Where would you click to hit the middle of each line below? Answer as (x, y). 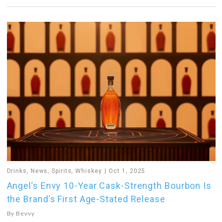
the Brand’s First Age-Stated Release (86, 199)
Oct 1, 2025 (127, 171)
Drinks (17, 171)
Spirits (62, 171)
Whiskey (89, 171)
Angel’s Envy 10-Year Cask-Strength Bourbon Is (109, 185)
